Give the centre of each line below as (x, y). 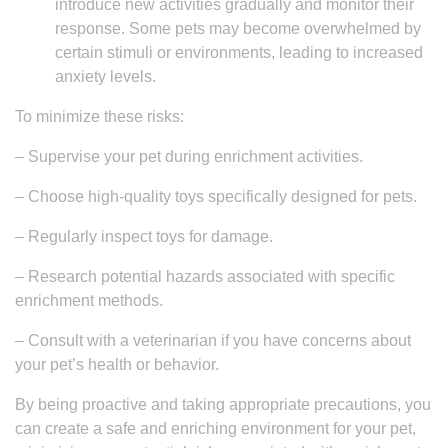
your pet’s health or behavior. (117, 364)
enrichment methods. (89, 300)
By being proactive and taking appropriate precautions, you (223, 404)
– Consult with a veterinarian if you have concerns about (213, 340)
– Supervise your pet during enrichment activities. (189, 156)
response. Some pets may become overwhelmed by (238, 28)
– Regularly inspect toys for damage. (144, 236)
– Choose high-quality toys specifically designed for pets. (216, 196)
